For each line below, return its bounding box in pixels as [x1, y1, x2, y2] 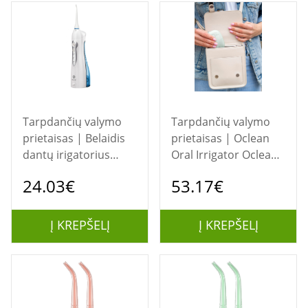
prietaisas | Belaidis [23, 131, 85, 146]
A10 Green [193, 164, 225, 179]
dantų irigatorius [23, 147, 110, 162]
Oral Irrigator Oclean [171, 147, 278, 162]
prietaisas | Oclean [171, 131, 234, 146]
